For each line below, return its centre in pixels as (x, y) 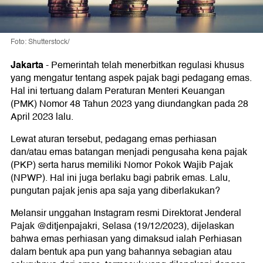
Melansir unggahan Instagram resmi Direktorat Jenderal (126, 213)
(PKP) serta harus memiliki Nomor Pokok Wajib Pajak (122, 165)
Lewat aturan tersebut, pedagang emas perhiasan (114, 139)
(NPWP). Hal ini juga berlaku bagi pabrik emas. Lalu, (120, 178)
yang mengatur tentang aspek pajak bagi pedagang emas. (131, 78)
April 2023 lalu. (42, 117)
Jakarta (27, 65)
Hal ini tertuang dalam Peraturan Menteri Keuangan (118, 91)
